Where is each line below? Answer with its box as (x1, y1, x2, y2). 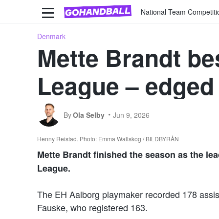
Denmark (37, 31, 66, 41)
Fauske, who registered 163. (37, 200, 148, 214)
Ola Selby (73, 109, 105, 120)
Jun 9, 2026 (113, 109, 150, 120)
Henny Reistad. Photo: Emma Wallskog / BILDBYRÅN (37, 134, 179, 143)
